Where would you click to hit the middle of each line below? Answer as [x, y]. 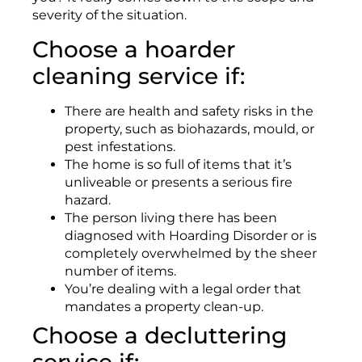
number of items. [120, 271]
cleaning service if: [139, 76]
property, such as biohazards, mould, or [189, 128]
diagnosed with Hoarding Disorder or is [191, 235]
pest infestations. [120, 146]
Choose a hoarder [134, 49]
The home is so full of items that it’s [178, 164]
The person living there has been [171, 217]
